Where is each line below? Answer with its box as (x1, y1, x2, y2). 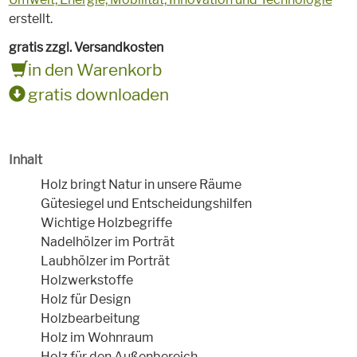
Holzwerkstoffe (40, 273, 133, 288)
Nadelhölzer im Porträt (40, 234, 175, 250)
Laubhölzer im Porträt (40, 253, 170, 269)
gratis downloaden (24, 84, 169, 105)
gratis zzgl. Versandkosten (8, 40, 163, 56)
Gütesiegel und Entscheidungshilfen (40, 196, 252, 212)
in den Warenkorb (24, 60, 162, 80)
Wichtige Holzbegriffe (40, 215, 172, 231)
